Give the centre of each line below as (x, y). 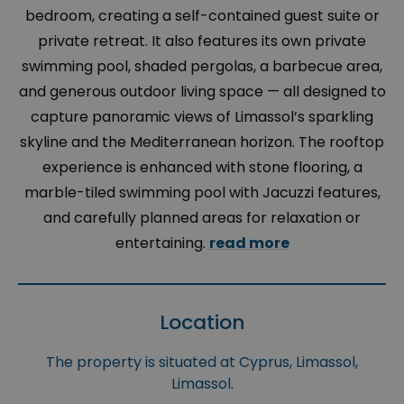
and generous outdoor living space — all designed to (202, 92)
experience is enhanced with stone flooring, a (202, 168)
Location (202, 323)
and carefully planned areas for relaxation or (202, 218)
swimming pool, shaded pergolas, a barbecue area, (202, 67)
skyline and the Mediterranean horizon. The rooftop (202, 142)
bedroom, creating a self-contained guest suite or (202, 16)
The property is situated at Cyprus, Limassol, (202, 363)
